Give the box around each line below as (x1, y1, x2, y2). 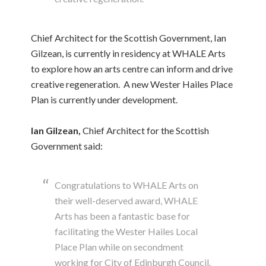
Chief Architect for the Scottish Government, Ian (31, 32, 227, 44)
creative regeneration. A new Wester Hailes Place (31, 78, 233, 90)
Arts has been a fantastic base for (55, 210, 191, 222)
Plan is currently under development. (31, 94, 178, 106)
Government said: (31, 140, 103, 152)
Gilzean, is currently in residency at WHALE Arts (31, 47, 226, 59)
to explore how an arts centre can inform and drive (31, 63, 233, 75)
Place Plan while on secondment (55, 241, 184, 253)
